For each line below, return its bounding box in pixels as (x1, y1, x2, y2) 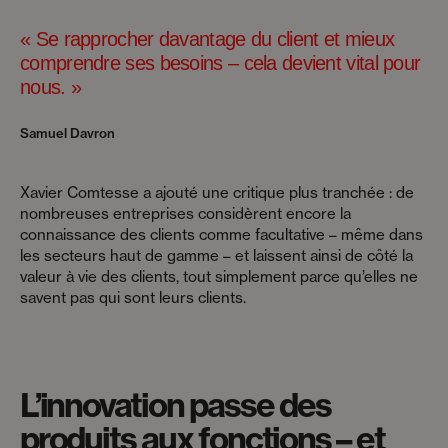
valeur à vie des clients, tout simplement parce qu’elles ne (20, 266, 418, 286)
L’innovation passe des (20, 383, 331, 426)
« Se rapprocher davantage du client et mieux (20, 27, 395, 50)
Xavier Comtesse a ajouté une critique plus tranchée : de (20, 182, 414, 202)
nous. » (20, 75, 82, 98)
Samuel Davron (20, 124, 115, 141)
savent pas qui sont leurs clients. (20, 287, 246, 307)
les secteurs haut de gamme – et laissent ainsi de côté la (20, 245, 413, 265)
